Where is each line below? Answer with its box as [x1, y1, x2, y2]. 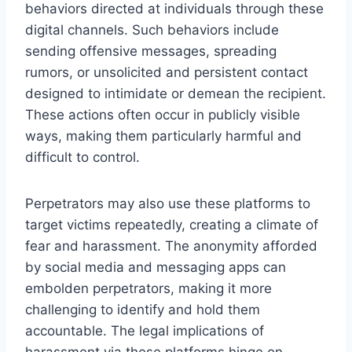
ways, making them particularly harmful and [25, 127, 302, 144]
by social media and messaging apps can [25, 258, 286, 275]
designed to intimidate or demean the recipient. [25, 85, 326, 101]
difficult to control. [25, 148, 140, 165]
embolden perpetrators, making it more [25, 280, 272, 296]
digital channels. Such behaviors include [25, 21, 279, 38]
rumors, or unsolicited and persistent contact [25, 64, 308, 80]
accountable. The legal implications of [25, 322, 264, 339]
